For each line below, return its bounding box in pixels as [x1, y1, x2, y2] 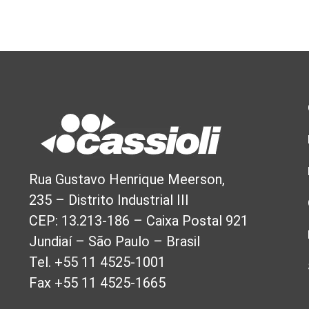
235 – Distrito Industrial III [29, 192, 189, 209]
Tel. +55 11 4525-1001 [29, 254, 166, 271]
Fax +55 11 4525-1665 [29, 275, 166, 292]
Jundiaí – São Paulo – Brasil [29, 233, 200, 250]
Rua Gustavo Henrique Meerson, [29, 171, 225, 188]
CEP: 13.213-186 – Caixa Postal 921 [29, 212, 248, 230]
